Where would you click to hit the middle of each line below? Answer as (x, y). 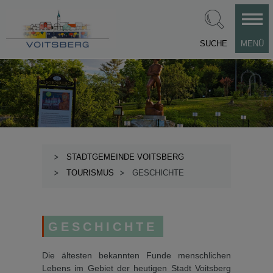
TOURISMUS (90, 173)
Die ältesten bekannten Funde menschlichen (136, 255)
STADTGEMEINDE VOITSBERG (125, 157)
